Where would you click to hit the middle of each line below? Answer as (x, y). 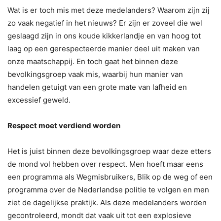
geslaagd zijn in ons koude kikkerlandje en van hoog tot (104, 36)
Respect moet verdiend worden (64, 125)
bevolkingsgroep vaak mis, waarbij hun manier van (95, 74)
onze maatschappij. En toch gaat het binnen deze (93, 61)
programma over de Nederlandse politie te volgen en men (108, 189)
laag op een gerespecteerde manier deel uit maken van (104, 48)
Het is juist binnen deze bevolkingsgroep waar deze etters (109, 151)
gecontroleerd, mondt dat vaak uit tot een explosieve (99, 215)
